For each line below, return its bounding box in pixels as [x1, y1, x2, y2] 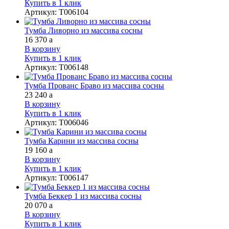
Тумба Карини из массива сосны [25, 136, 139, 145]
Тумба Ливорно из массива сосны [25, 26, 143, 35]
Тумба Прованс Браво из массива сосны [25, 81, 164, 90]
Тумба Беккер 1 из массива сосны [25, 191, 142, 200]
